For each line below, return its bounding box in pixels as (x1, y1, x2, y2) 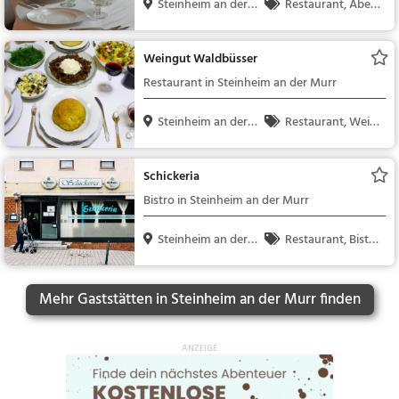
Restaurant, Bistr (285, 230, 374, 251)
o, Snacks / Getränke (265, 250, 376, 272)
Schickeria (143, 167, 200, 188)
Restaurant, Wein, (285, 112, 380, 134)
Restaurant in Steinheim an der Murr (143, 73, 338, 94)
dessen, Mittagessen (265, 15, 374, 37)
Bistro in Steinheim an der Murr (143, 191, 310, 212)
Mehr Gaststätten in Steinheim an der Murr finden (38, 288, 361, 313)
